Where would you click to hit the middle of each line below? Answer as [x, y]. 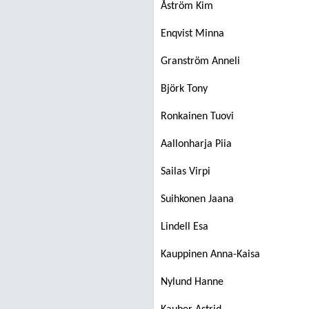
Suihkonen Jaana [197, 199]
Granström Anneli [200, 61]
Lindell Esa [185, 227]
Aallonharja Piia [196, 144]
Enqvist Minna [192, 34]
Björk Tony [184, 89]
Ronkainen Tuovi [197, 117]
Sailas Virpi [186, 172]
